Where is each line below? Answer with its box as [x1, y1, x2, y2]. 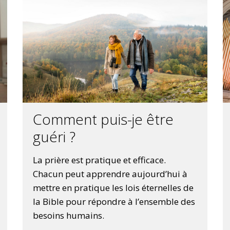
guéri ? [32, 127, 75, 147]
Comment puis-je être [32, 109, 174, 129]
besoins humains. [32, 209, 104, 222]
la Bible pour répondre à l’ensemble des [32, 196, 195, 208]
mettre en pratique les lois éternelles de [32, 182, 194, 194]
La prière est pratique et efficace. [32, 154, 166, 166]
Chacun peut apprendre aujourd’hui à [32, 168, 187, 180]
